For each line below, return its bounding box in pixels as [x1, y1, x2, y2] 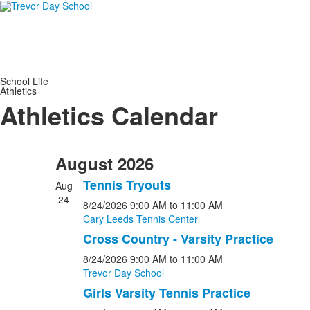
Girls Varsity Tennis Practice [82, 284, 250, 302]
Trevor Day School [82, 266, 164, 280]
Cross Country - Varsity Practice [82, 230, 273, 248]
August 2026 [55, 152, 154, 175]
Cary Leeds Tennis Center [82, 212, 198, 226]
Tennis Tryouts [82, 176, 171, 194]
